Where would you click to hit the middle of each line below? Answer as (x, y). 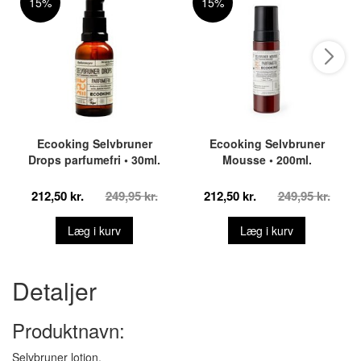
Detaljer (54, 290)
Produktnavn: (68, 330)
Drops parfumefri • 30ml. (94, 160)
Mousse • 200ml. (267, 160)
